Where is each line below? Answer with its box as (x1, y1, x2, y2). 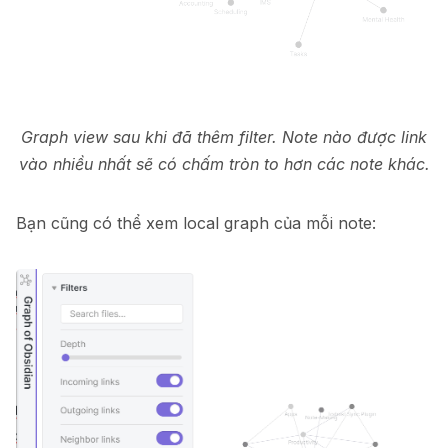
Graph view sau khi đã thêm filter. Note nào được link (21, 127, 427, 148)
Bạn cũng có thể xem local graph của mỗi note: (16, 213, 376, 234)
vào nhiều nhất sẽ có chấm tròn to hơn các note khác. (18, 154, 430, 175)
